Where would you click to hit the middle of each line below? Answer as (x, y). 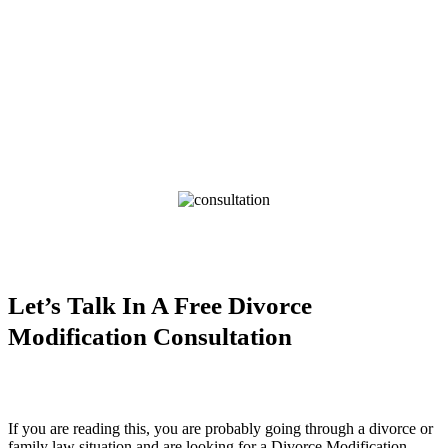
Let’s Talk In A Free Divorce (160, 305)
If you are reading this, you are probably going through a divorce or (221, 428)
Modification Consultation (150, 336)
